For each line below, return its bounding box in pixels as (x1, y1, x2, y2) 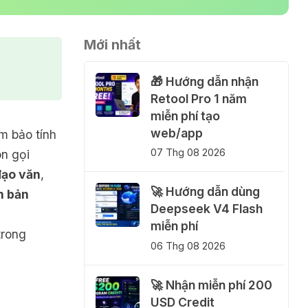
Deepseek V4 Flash (151, 201, 263, 217)
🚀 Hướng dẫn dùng (151, 184, 260, 199)
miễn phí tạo (151, 109, 220, 123)
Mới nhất (84, 36, 141, 53)
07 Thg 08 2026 (151, 146, 225, 159)
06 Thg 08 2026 (151, 239, 225, 252)
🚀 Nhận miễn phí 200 (151, 277, 272, 292)
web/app (151, 126, 203, 140)
